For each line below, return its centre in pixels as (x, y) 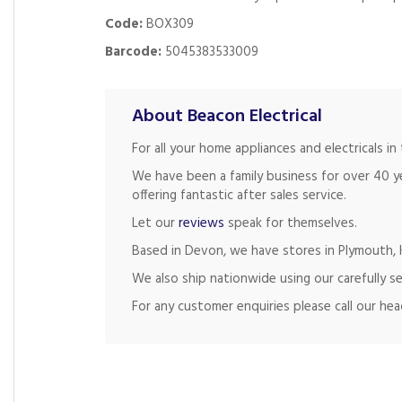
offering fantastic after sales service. (239, 196)
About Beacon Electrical (227, 117)
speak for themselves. (291, 223)
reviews (201, 223)
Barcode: (135, 52)
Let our (155, 223)
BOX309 (170, 24)
